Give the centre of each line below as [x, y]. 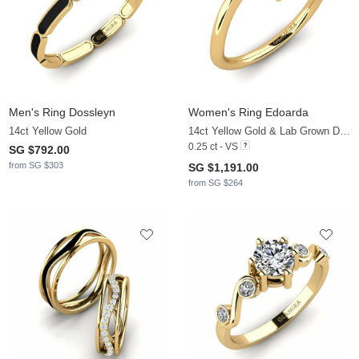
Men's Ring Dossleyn [62, 113]
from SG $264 [216, 183]
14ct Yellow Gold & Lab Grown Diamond [345, 131]
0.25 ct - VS [213, 147]
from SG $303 [36, 165]
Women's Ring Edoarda [248, 113]
